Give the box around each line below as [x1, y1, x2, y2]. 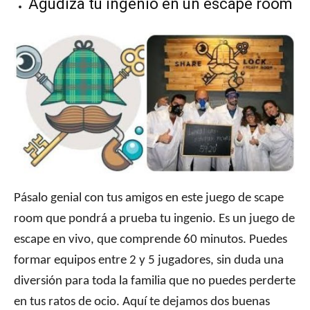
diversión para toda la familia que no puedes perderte [14, 275, 295, 289]
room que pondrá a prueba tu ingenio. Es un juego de [14, 212, 295, 226]
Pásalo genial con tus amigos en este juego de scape [14, 192, 284, 206]
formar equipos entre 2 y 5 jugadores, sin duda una [14, 254, 284, 268]
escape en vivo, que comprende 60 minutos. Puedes [14, 233, 287, 247]
